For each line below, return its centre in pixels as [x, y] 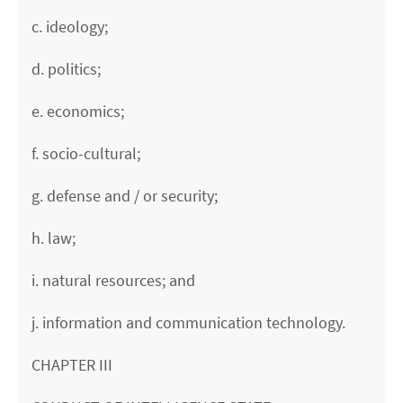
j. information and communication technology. [189, 323]
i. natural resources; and [114, 281]
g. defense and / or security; [125, 196]
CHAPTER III [72, 365]
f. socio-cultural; [86, 154]
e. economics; [78, 112]
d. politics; [67, 69]
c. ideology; [70, 27]
